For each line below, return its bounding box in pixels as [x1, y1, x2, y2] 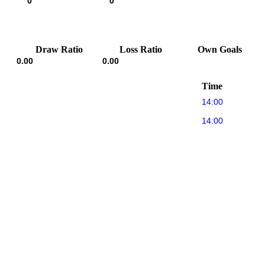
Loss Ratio [119, 44, 162, 54]
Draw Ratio [35, 44, 83, 54]
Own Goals [198, 44, 242, 54]
